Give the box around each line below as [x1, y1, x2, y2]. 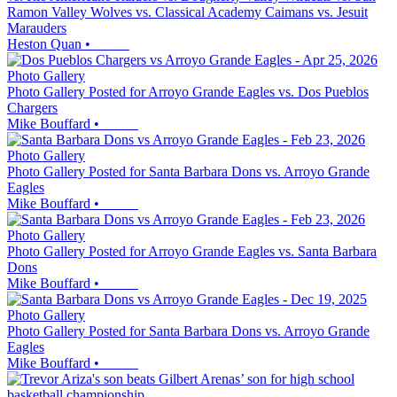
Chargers [7, 100, 58, 115]
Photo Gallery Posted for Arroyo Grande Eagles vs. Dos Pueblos [7, 84, 369, 99]
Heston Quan [7, 36, 82, 51]
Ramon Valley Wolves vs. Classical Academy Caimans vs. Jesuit [7, 4, 368, 19]
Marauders [7, 20, 66, 35]
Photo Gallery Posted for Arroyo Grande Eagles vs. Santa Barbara [7, 244, 377, 259]
